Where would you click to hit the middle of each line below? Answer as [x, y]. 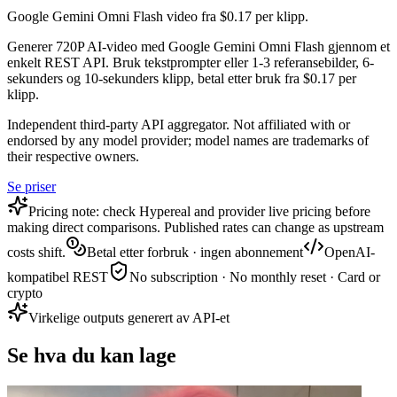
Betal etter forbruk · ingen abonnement [195, 253]
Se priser [31, 187]
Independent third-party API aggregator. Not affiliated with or [179, 125]
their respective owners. [73, 157]
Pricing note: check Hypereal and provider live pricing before [199, 212]
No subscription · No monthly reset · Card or [255, 277]
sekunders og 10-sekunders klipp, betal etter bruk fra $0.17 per [182, 79]
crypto [25, 293]
